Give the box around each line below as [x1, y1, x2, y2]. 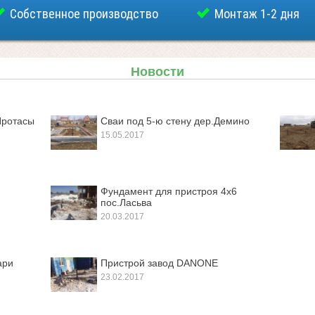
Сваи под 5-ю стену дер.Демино [101, 115, 250, 127]
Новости [131, 65, 184, 79]
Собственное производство [10, 6, 158, 21]
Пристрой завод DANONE [101, 257, 218, 269]
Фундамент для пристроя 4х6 [101, 186, 237, 197]
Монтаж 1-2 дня [214, 6, 300, 21]
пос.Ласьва [101, 197, 152, 208]
